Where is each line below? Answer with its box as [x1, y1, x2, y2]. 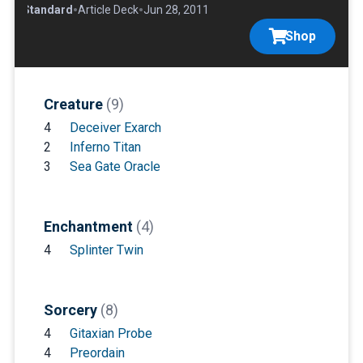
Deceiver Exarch [69, 120, 161, 136]
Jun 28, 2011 [143, 3, 209, 17]
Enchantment [43, 218, 136, 236]
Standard [22, 3, 73, 17]
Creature [43, 96, 106, 113]
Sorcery [43, 301, 100, 319]
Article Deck [77, 3, 139, 17]
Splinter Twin [69, 242, 143, 258]
